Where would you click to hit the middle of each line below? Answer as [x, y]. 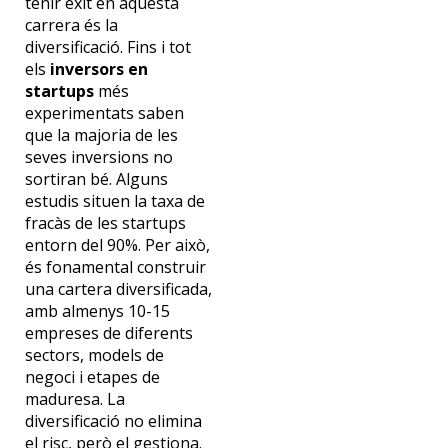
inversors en [96, 69]
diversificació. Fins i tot [107, 47]
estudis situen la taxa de [114, 201]
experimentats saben [104, 113]
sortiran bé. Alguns [96, 179]
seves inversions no [98, 157]
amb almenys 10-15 [97, 311]
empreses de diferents [108, 333]
